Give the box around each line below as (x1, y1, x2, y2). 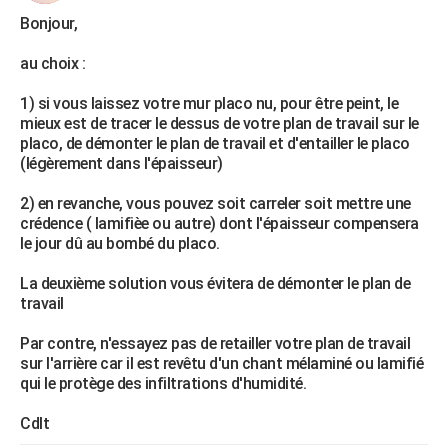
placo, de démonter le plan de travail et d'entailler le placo (20, 134, 410, 153)
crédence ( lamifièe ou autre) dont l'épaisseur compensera (20, 214, 419, 233)
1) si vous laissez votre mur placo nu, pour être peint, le (20, 94, 398, 113)
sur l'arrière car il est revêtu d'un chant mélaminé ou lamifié (20, 354, 423, 373)
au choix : (20, 54, 85, 73)
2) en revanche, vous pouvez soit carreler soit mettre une (20, 194, 411, 213)
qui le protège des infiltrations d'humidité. (20, 374, 306, 393)
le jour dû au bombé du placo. (20, 234, 220, 253)
